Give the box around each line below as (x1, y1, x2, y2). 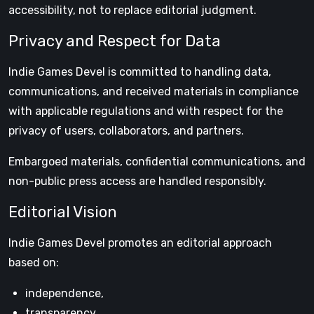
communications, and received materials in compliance (8, 85, 299, 98)
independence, (25, 287, 104, 300)
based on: (8, 256, 59, 269)
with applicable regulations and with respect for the (8, 104, 283, 118)
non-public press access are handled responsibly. (8, 175, 266, 188)
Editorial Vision (8, 203, 117, 221)
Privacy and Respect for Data (8, 32, 221, 50)
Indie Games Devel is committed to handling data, (8, 65, 271, 78)
